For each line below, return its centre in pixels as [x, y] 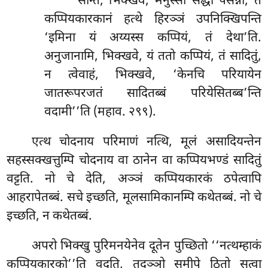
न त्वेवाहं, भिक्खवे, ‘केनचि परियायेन [153, 76]
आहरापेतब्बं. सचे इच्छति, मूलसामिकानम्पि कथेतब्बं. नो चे [134, 198]
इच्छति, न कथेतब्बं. [50, 217]
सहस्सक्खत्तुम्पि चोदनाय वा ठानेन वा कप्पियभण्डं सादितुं [134, 161]
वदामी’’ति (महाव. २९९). [100, 113]
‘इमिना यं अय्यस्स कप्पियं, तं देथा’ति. [153, 39]
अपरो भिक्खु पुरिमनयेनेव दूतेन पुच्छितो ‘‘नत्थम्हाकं [147, 246]
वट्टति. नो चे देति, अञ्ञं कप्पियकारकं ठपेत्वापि [134, 180]
